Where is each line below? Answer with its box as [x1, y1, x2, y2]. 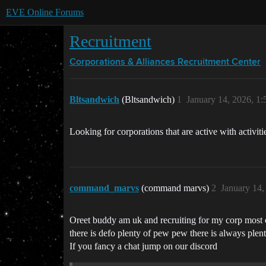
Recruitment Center [178, 58, 261, 67]
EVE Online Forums [6, 7, 84, 17]
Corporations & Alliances [69, 58, 175, 67]
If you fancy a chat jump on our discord [69, 241, 217, 251]
